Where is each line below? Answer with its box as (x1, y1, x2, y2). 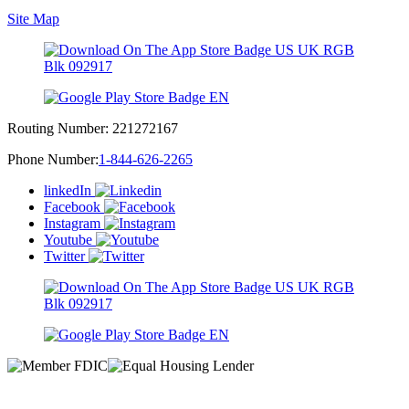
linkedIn (44, 182, 91, 198)
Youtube (44, 231, 92, 247)
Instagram (44, 215, 100, 231)
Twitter (44, 247, 85, 264)
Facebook (44, 198, 100, 215)
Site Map (7, 10, 59, 26)
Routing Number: (7, 120, 112, 136)
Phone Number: (7, 151, 99, 167)
